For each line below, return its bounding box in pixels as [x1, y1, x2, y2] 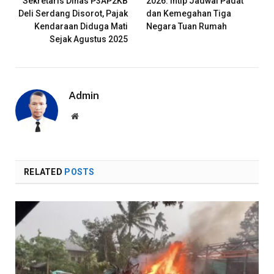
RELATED [24, 167, 65, 177]
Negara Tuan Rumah [146, 21, 227, 32]
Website [78, 111, 105, 120]
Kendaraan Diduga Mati [34, 21, 128, 32]
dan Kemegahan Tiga [146, 9, 231, 19]
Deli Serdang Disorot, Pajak [18, 9, 128, 19]
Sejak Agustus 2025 [50, 34, 128, 45]
